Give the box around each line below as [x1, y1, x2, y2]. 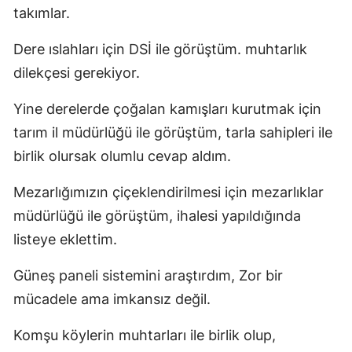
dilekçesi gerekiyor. [13, 64, 140, 81]
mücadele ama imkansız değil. [13, 290, 211, 307]
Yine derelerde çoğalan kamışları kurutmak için [13, 100, 321, 117]
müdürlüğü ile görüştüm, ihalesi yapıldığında [13, 207, 301, 224]
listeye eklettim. [13, 230, 117, 247]
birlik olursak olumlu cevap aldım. [13, 147, 231, 164]
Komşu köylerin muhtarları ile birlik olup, [13, 326, 276, 343]
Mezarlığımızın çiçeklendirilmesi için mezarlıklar [13, 183, 324, 200]
